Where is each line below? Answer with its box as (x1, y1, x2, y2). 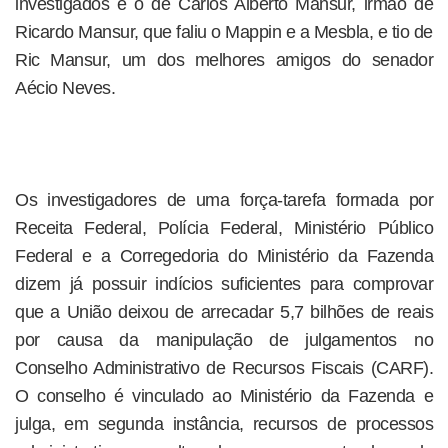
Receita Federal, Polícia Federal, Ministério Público (15, 218, 433, 238)
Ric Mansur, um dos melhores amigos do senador (15, 50, 433, 70)
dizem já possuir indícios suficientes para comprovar (15, 274, 433, 294)
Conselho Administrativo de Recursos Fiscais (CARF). (15, 358, 433, 378)
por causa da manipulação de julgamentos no (15, 330, 433, 350)
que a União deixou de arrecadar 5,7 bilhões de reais (15, 302, 433, 322)
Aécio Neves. (15, 78, 115, 98)
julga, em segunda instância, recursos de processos (15, 414, 433, 434)
